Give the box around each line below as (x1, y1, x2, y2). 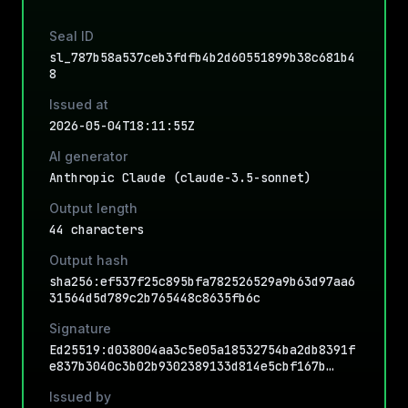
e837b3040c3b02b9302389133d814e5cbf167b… (49, 358, 333, 374)
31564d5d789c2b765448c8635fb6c (49, 290, 260, 306)
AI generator (49, 148, 127, 164)
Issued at (49, 97, 108, 112)
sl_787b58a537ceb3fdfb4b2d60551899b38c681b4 (49, 49, 355, 66)
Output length (49, 200, 138, 216)
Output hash (49, 252, 128, 268)
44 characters (49, 221, 144, 238)
